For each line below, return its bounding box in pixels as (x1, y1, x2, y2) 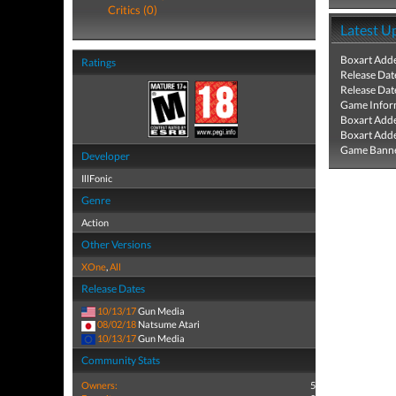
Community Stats (81, 353, 160, 367)
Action (81, 217, 109, 228)
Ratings (81, 56, 116, 69)
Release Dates (81, 282, 145, 295)
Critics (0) (108, 3, 157, 17)
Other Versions (81, 238, 151, 251)
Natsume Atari (136, 318, 200, 331)
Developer (81, 149, 130, 163)
